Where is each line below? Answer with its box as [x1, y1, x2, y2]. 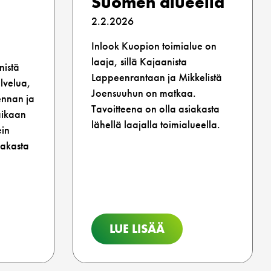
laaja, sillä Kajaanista [91, 54, 187, 69]
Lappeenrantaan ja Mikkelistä [91, 70, 222, 85]
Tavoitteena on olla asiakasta [91, 102, 220, 116]
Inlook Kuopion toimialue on [91, 39, 217, 53]
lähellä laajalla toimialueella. [91, 117, 220, 132]
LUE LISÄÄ [109, 221, 165, 237]
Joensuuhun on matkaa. [91, 86, 196, 100]
